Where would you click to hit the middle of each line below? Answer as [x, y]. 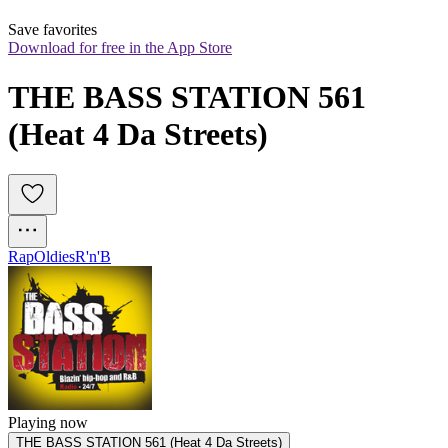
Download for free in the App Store [120, 48]
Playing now [48, 423]
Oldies [54, 257]
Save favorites [52, 30]
